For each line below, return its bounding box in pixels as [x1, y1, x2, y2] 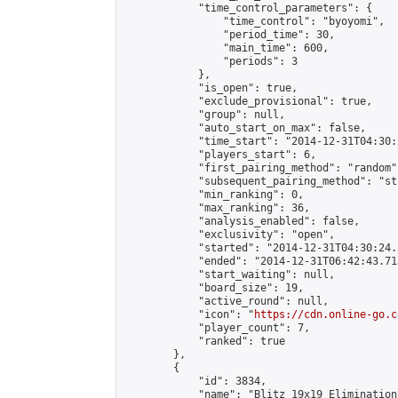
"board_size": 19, [123, 282, 304, 294]
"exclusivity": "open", [123, 228, 335, 241]
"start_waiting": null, [123, 268, 335, 281]
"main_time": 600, [123, 42, 329, 54]
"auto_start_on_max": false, [123, 122, 366, 134]
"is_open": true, [123, 82, 298, 94]
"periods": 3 [123, 55, 298, 68]
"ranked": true [123, 335, 285, 347]
